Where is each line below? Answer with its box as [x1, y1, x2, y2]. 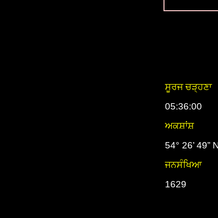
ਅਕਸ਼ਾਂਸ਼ [165, 121, 194, 131]
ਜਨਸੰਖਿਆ [165, 160, 202, 170]
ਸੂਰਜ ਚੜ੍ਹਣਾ [165, 82, 212, 92]
